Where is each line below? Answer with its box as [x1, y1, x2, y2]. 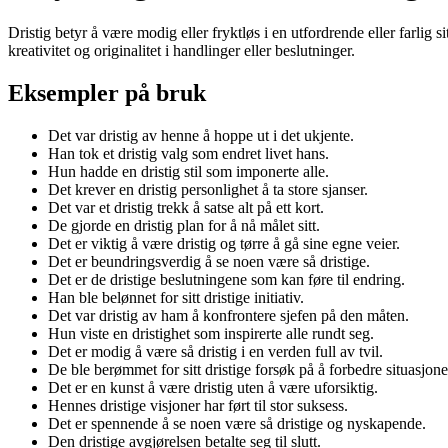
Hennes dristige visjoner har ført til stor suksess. [48, 396, 348, 414]
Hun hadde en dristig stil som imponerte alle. [48, 162, 329, 180]
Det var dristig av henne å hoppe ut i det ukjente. [48, 126, 354, 144]
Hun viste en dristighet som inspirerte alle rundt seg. [48, 324, 374, 342]
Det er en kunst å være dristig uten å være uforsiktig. [48, 378, 378, 396]
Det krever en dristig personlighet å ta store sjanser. [48, 180, 368, 198]
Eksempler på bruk [8, 79, 206, 106]
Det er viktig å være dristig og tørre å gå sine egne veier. [48, 234, 400, 252]
